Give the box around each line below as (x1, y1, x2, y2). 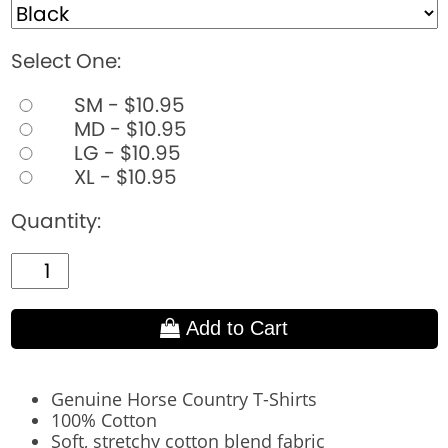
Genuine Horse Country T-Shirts (50, 386, 317, 411)
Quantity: (10, 206, 101, 235)
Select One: (10, 46, 121, 75)
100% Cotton (50, 407, 162, 432)
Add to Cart (180, 317, 289, 340)
